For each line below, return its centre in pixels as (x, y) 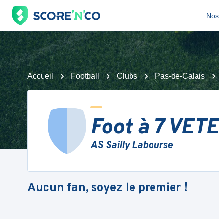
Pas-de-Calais (180, 76)
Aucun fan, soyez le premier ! (108, 188)
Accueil (40, 76)
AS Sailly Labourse (131, 146)
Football (85, 76)
